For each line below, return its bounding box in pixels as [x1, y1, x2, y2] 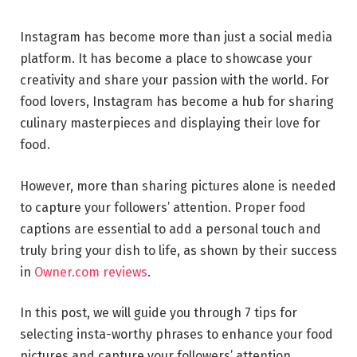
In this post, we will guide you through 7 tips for [20, 305, 297, 321]
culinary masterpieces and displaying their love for [20, 116, 320, 131]
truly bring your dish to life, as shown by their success [20, 242, 337, 258]
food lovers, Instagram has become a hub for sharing [20, 94, 334, 109]
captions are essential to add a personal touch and [20, 221, 321, 237]
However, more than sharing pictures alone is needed [20, 178, 336, 194]
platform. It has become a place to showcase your [20, 51, 312, 66]
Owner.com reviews [34, 264, 147, 280]
